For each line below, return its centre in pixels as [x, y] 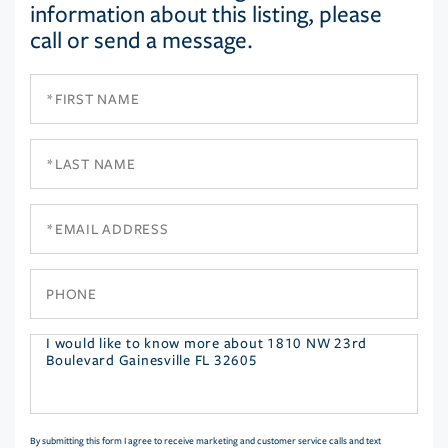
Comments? [67, 405]
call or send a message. [141, 41]
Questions [62, 347]
